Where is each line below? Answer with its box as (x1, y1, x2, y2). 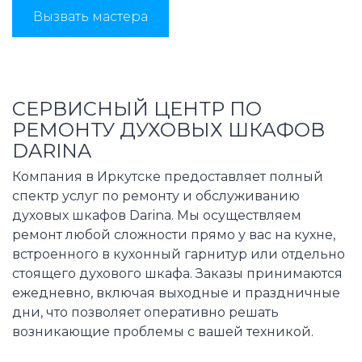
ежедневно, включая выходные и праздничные (12, 285, 340, 301)
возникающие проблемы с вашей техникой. (12, 324, 314, 340)
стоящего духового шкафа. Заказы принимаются (12, 266, 343, 282)
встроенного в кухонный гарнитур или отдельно (12, 246, 345, 263)
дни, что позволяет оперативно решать (12, 305, 279, 321)
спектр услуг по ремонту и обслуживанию (12, 188, 300, 204)
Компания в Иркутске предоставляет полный (12, 169, 323, 185)
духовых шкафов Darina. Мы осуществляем (12, 208, 301, 224)
